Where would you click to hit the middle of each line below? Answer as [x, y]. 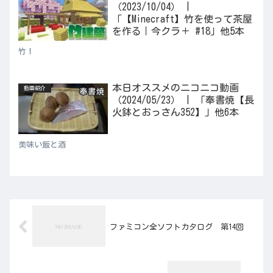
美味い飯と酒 [42, 145]
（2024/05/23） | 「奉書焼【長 [183, 100]
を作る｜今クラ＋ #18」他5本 [178, 31]
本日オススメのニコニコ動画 [175, 88]
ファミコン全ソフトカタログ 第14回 [176, 227]
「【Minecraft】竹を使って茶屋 [182, 19]
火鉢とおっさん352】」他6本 [175, 112]
